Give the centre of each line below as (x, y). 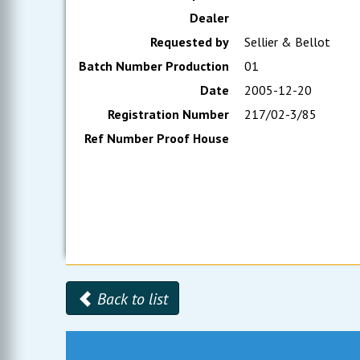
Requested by (190, 42)
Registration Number (169, 114)
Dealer (210, 18)
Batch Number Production (154, 66)
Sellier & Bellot (286, 42)
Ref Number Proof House (157, 138)
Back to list (131, 299)
